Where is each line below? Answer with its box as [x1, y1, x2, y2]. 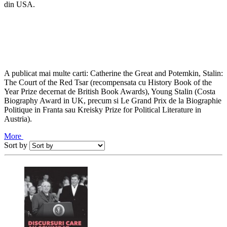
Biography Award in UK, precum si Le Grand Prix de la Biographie [4, 96, 221, 105]
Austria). [4, 114, 34, 123]
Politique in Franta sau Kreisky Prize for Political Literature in [4, 105, 201, 114]
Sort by [4, 140, 27, 149]
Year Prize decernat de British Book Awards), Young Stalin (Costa [4, 87, 215, 96]
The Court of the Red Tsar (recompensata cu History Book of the [4, 78, 212, 87]
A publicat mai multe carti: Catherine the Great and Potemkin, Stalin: [4, 68, 223, 78]
